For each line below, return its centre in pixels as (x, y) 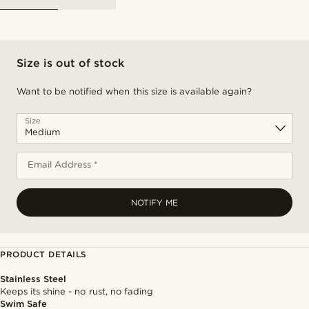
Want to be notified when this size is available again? (134, 91)
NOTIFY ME (154, 202)
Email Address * (63, 165)
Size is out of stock (71, 63)
